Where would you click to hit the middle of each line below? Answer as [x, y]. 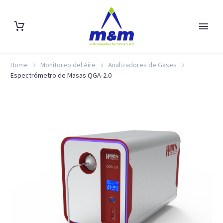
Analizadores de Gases [142, 65]
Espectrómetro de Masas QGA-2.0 [61, 75]
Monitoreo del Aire [68, 65]
